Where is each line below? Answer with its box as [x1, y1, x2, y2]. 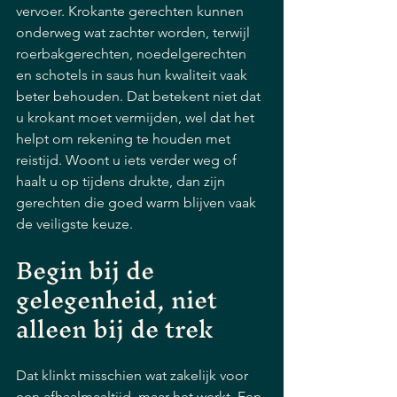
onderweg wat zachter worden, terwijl [16, 24, 253, 41]
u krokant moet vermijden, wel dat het [16, 109, 258, 126]
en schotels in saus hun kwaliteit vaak [16, 66, 251, 83]
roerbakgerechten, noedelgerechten [16, 45, 250, 62]
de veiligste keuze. [16, 215, 133, 232]
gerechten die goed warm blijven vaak [16, 194, 260, 211]
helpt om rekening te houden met [16, 130, 234, 147]
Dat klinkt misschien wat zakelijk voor [16, 367, 252, 384]
